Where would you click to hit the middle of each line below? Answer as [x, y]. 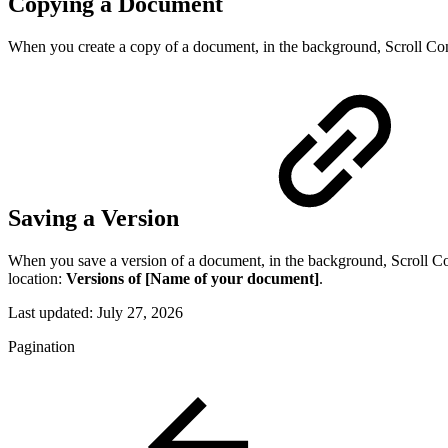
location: [37, 278]
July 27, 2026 [140, 312]
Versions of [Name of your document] [192, 278]
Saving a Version [96, 218]
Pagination [41, 346]
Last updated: [52, 312]
